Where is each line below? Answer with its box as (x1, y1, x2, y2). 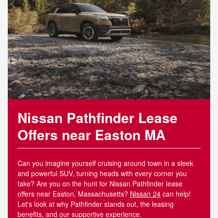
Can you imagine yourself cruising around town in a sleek (18, 158, 193, 168)
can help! (161, 188, 191, 199)
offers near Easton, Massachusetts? (18, 188, 130, 199)
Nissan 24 (130, 188, 161, 199)
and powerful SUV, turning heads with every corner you (18, 168, 187, 178)
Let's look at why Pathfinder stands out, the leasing (18, 199, 174, 209)
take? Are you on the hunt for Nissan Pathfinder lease (18, 178, 182, 188)
